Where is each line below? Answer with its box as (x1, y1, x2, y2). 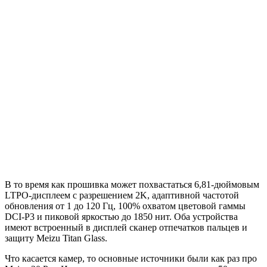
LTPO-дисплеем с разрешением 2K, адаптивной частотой (5, 190, 239, 200)
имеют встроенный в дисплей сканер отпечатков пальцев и (5, 222, 247, 232)
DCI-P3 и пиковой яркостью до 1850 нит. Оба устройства (5, 211, 238, 222)
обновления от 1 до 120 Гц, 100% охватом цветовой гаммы (5, 200, 246, 211)
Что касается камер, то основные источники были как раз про (5, 253, 257, 263)
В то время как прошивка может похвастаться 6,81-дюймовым (5, 179, 259, 190)
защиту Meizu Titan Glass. (5, 232, 107, 243)
